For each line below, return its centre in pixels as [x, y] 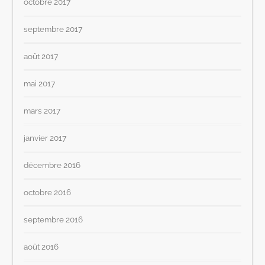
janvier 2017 [45, 138]
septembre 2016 [54, 220]
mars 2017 [42, 111]
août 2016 [41, 247]
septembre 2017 [53, 29]
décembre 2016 [52, 165]
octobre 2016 [48, 193]
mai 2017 [40, 84]
